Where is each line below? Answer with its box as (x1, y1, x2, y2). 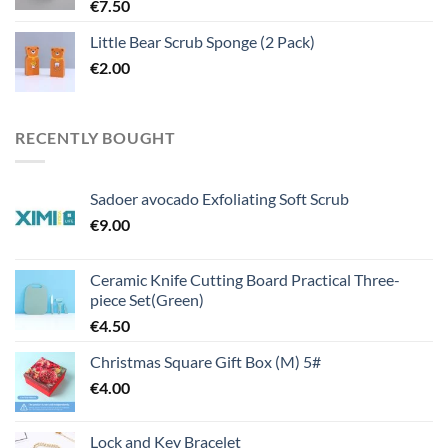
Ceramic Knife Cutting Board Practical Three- (90, 270, 400, 290)
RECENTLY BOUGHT (15, 127, 176, 147)
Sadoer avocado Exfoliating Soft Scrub (90, 189, 349, 209)
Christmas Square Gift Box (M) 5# (90, 352, 321, 372)
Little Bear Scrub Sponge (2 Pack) (90, 31, 315, 51)
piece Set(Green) (90, 290, 204, 310)
